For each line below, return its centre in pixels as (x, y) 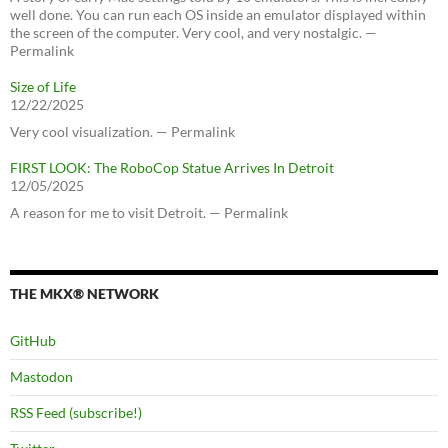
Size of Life (43, 86)
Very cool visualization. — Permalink (122, 131)
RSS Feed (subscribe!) (76, 412)
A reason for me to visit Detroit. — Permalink (149, 212)
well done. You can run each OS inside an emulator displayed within (218, 14)
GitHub (33, 340)
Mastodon (41, 376)
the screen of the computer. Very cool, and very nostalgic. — (193, 32)
